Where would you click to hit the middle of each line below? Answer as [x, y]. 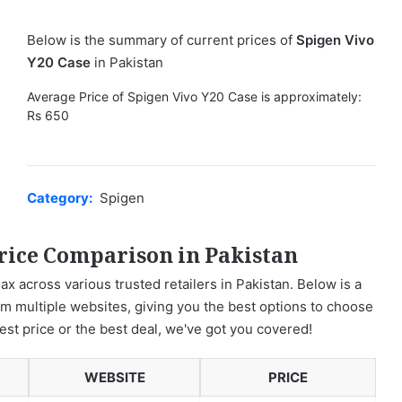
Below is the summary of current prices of [162, 40]
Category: [61, 198]
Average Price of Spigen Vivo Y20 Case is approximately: [194, 96]
